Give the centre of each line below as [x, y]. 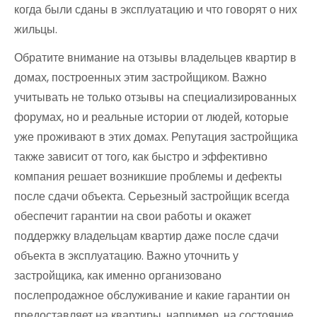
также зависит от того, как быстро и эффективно [141, 156]
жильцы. [36, 29]
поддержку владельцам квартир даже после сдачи [146, 236]
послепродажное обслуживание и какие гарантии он [152, 295]
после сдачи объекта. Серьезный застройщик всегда [152, 196]
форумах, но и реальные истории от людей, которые [151, 117]
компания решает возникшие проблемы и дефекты [148, 176]
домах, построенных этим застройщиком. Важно [140, 77]
